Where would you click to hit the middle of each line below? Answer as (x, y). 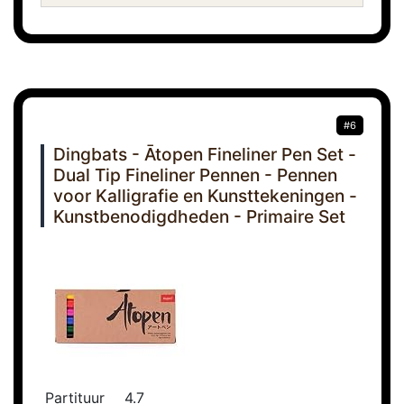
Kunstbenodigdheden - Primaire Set (199, 217)
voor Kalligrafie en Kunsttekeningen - (205, 196)
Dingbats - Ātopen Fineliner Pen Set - (205, 155)
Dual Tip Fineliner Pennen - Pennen (195, 175)
